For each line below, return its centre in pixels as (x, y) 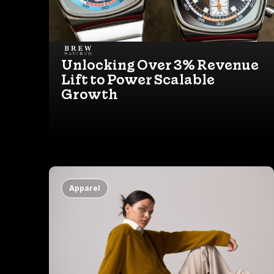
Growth (90, 94)
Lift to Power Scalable (138, 79)
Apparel (85, 188)
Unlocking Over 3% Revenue (160, 65)
